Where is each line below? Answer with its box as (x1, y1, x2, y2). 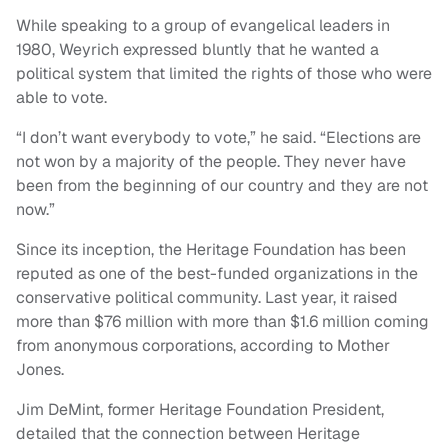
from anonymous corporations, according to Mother (16, 335, 390, 357)
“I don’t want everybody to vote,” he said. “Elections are (16, 127, 421, 149)
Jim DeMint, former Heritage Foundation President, (16, 399, 384, 421)
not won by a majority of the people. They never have (16, 151, 406, 173)
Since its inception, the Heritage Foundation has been (16, 239, 406, 261)
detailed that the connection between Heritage (16, 423, 360, 445)
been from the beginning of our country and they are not (16, 175, 428, 197)
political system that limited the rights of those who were (16, 63, 432, 85)
